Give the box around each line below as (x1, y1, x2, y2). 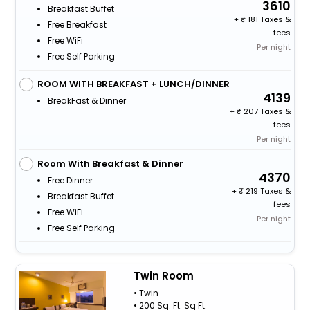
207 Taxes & (241, 105, 291, 117)
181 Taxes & (246, 13, 291, 25)
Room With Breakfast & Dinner (37, 156, 183, 170)
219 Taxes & (244, 185, 291, 197)
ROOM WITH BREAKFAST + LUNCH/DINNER (37, 77, 230, 91)
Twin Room (133, 268, 194, 283)
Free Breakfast (47, 18, 107, 30)
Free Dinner (47, 174, 93, 186)
